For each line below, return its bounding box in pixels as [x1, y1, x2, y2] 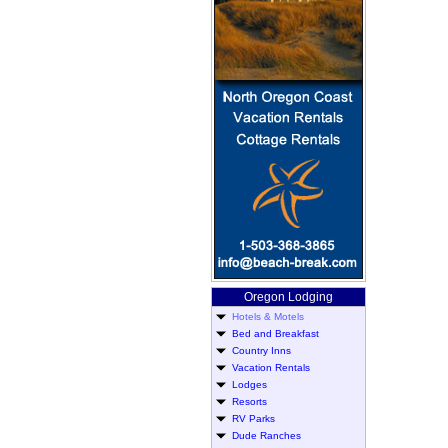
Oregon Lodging [244, 290, 333, 304]
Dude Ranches [226, 430, 301, 441]
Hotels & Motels [232, 311, 304, 322]
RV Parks [226, 413, 275, 424]
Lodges [226, 379, 267, 390]
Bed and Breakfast [226, 328, 319, 339]
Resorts [226, 396, 267, 407]
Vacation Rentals [226, 362, 310, 373]
